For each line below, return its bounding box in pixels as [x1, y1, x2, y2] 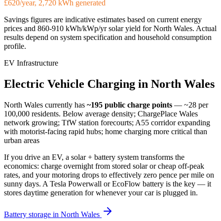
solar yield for [107, 24, 153, 33]
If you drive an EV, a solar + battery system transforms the [4, 152, 184, 161]
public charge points [103, 100, 172, 109]
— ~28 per [172, 100, 208, 109]
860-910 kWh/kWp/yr [37, 24, 107, 33]
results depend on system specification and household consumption [4, 33, 212, 42]
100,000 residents [4, 109, 59, 118]
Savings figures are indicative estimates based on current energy [4, 15, 202, 24]
